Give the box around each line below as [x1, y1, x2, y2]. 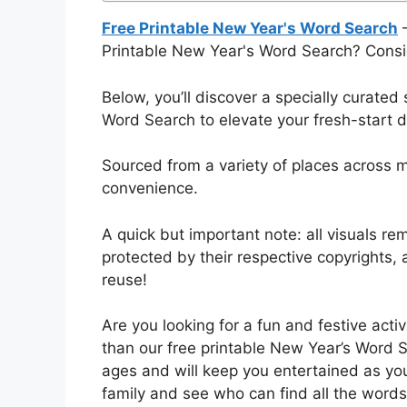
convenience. [102, 179, 198, 197]
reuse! [102, 270, 147, 289]
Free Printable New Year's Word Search [102, 19, 398, 37]
